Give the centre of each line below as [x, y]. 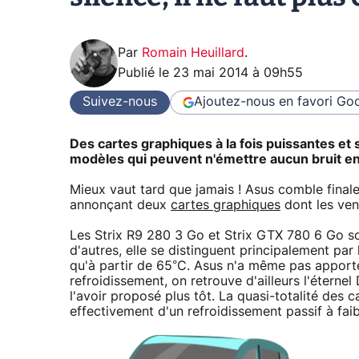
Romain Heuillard [193, 52]
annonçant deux [120, 206]
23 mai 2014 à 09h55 [238, 73]
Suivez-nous [120, 102]
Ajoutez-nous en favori [263, 102]
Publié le [145, 73]
